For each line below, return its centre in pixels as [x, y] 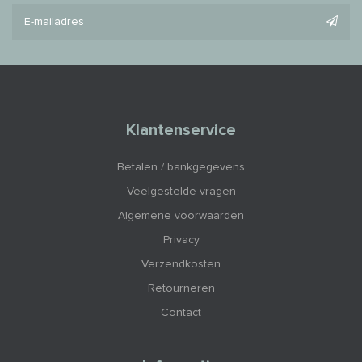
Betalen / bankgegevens [181, 167]
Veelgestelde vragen [181, 191]
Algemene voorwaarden [181, 215]
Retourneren [181, 288]
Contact [181, 312]
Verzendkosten [181, 264]
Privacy [181, 240]
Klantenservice [181, 130]
